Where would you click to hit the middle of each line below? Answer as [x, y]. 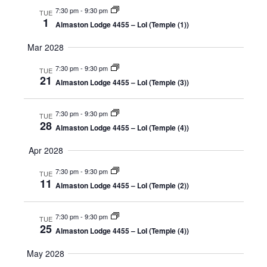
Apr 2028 [46, 150]
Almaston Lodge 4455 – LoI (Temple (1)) [122, 24]
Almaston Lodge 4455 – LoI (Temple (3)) [122, 82]
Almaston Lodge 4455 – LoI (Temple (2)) [122, 185]
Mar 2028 [46, 47]
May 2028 [46, 253]
